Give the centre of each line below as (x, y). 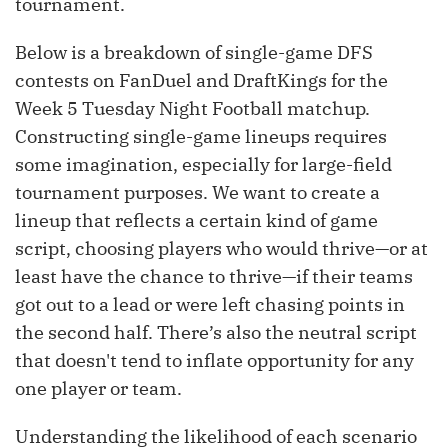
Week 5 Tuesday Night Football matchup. (192, 109)
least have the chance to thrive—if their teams (214, 277)
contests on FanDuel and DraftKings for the (201, 81)
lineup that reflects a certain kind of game (196, 221)
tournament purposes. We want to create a (197, 193)
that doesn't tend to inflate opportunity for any (214, 361)
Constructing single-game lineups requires (201, 137)
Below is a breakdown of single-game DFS (194, 53)
